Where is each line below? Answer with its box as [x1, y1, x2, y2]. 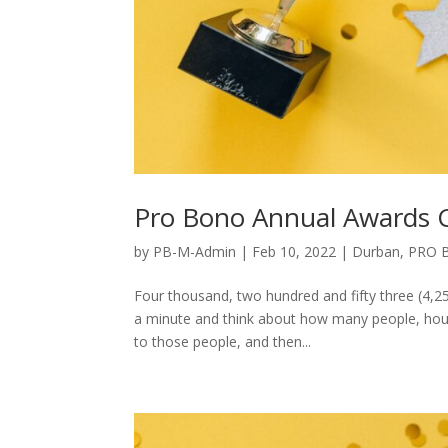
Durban [352, 242, 401, 262]
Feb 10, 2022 [252, 242, 337, 262]
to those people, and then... [134, 332, 312, 352]
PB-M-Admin [153, 242, 237, 262]
